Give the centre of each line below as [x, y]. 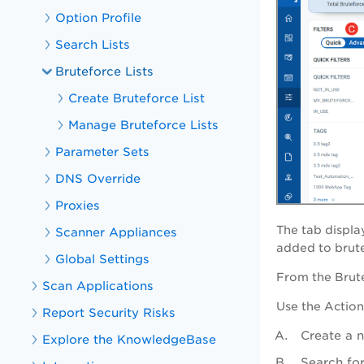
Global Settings [103, 259]
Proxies [78, 205]
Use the [299, 307]
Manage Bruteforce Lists [144, 125]
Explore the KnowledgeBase [130, 339]
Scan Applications [98, 286]
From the [304, 277]
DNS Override [98, 178]
